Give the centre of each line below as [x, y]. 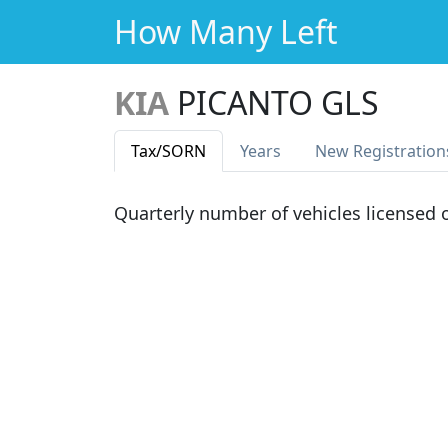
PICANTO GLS [278, 102]
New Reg [348, 151]
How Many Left [226, 31]
